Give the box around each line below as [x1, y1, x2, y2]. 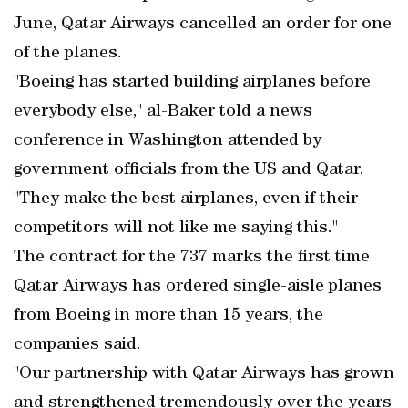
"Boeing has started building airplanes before [14, 74, 371, 92]
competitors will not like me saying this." [14, 219, 338, 238]
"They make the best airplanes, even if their [14, 190, 358, 209]
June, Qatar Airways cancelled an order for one [14, 15, 392, 34]
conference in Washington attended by [14, 132, 321, 150]
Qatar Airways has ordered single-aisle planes [14, 278, 382, 296]
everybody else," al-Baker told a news [14, 103, 312, 121]
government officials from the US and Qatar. [14, 161, 364, 179]
